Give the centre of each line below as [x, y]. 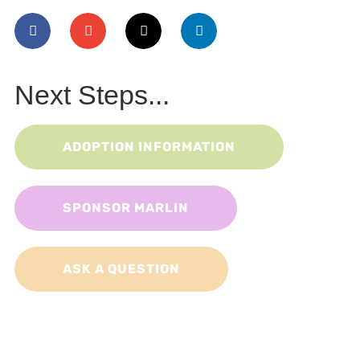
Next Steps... [92, 95]
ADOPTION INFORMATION [149, 147]
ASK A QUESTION [121, 269]
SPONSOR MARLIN [126, 208]
